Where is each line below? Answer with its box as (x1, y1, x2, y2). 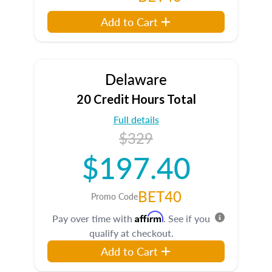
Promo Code (90, 190, 138, 202)
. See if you (163, 211, 210, 225)
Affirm (135, 211, 163, 223)
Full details (113, 112, 159, 126)
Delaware (105, 69, 167, 89)
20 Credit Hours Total (76, 92, 196, 106)
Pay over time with (52, 211, 135, 225)
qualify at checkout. (89, 226, 174, 240)
